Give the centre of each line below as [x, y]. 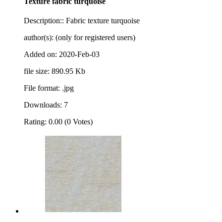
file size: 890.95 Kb [55, 71]
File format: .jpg [49, 88]
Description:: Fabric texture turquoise [82, 21]
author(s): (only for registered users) [80, 38]
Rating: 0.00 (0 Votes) [58, 122]
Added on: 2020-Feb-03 [62, 55]
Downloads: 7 [46, 105]
